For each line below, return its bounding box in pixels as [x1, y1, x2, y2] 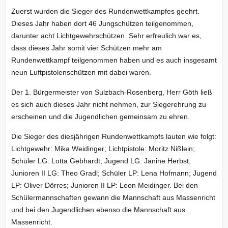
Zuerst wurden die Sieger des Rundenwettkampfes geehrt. [11, 7, 199, 15]
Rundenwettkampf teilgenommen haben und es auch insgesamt [11, 56, 217, 64]
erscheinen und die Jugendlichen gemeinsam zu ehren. [11, 112, 190, 121]
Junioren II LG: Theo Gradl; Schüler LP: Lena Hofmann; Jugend [11, 169, 217, 177]
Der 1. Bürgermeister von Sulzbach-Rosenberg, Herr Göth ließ [11, 88, 212, 96]
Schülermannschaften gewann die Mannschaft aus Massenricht [11, 193, 215, 202]
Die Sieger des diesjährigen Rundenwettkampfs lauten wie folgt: [11, 132, 216, 140]
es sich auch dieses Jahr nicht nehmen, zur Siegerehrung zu [11, 100, 206, 108]
